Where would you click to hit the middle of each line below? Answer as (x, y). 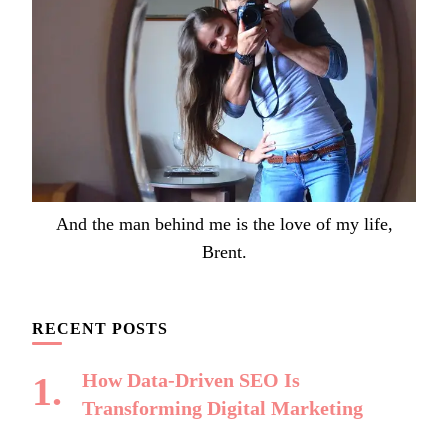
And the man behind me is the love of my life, (224, 223)
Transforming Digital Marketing (222, 407)
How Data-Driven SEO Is (191, 379)
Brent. (224, 251)
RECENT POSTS (100, 328)
